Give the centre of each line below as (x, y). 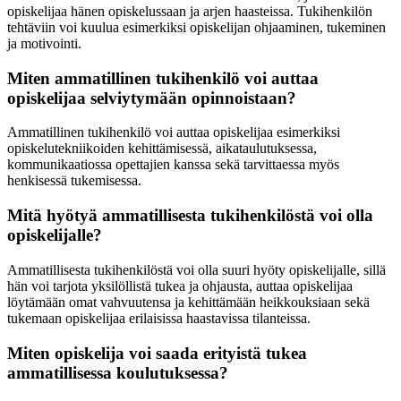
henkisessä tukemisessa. (74, 181)
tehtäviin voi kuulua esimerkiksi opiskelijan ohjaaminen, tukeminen (196, 28)
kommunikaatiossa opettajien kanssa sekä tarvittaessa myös (173, 165)
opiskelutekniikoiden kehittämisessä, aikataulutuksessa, (162, 149)
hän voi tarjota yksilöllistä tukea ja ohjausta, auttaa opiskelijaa (180, 286)
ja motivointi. (44, 44)
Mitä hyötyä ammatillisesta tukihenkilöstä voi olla (190, 216)
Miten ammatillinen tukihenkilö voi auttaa (163, 78)
